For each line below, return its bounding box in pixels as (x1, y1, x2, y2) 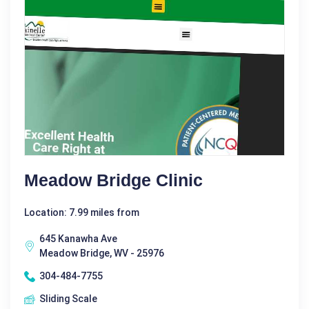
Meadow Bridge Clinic (24, 170, 203, 190)
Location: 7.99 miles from (24, 207, 139, 218)
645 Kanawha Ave (39, 233, 117, 244)
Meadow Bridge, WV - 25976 (39, 248, 164, 259)
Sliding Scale (39, 293, 97, 304)
